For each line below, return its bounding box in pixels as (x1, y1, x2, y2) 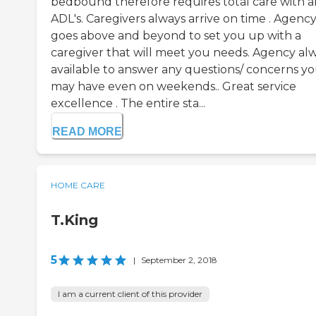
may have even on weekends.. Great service (51, 79, 296, 93)
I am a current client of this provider (58, 288, 202, 299)
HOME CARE (51, 179, 105, 190)
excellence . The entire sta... (51, 96, 205, 110)
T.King (51, 211, 98, 229)
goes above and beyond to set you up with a (51, 28, 301, 42)
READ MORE (52, 125, 122, 138)
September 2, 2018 (141, 254, 217, 265)
